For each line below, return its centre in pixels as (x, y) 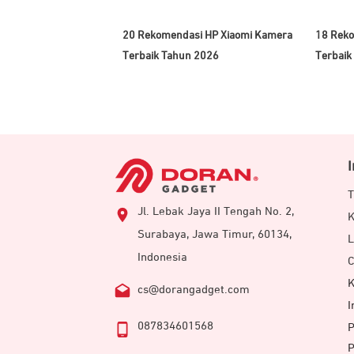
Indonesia (162, 258)
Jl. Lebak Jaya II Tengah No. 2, (216, 212)
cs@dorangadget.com (194, 290)
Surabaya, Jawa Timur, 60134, (215, 235)
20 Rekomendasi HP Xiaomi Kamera (207, 35)
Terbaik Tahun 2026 (171, 56)
